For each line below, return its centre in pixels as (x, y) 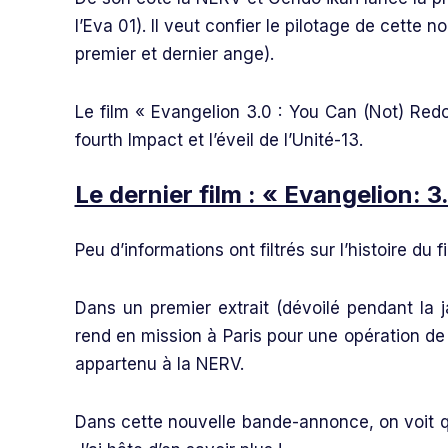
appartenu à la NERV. (159, 364)
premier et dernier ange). (174, 54)
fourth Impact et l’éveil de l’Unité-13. (218, 140)
